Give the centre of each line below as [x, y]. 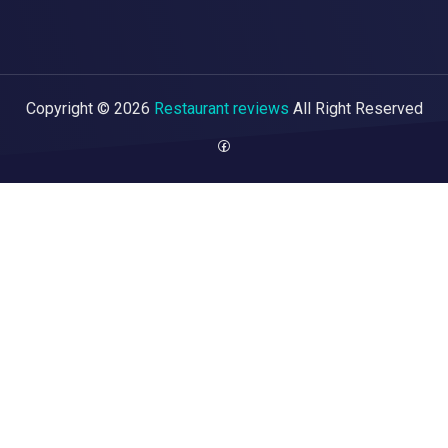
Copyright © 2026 [89, 108]
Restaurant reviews [221, 108]
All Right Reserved [355, 108]
